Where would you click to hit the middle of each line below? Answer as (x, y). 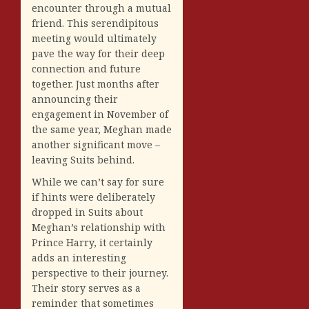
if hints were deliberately (93, 197)
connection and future (86, 68)
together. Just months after (96, 83)
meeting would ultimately (94, 38)
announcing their (75, 99)
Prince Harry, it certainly (92, 242)
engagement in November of (100, 114)
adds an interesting (79, 257)
